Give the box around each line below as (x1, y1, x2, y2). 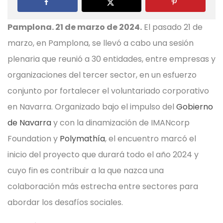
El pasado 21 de (142, 21, 203, 33)
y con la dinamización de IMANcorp (51, 117, 190, 129)
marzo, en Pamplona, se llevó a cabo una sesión (7, 37, 194, 49)
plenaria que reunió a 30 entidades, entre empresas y (7, 53, 216, 65)
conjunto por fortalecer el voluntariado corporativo (7, 85, 209, 97)
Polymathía (60, 133, 105, 145)
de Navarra (7, 117, 51, 129)
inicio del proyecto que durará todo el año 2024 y (7, 149, 199, 161)
